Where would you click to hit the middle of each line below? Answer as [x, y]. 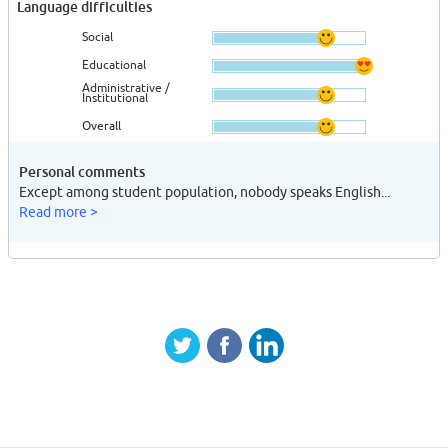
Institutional [115, 98]
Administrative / [126, 88]
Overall [101, 125]
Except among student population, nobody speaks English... [204, 192]
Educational [114, 64]
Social [97, 36]
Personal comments [82, 172]
